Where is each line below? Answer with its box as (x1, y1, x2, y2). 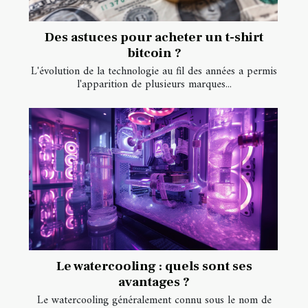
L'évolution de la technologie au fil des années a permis (31, 62, 277, 82)
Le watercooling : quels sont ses (56, 257, 252, 274)
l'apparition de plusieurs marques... (76, 75, 232, 95)
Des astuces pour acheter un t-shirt (45, 29, 263, 46)
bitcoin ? (126, 45, 181, 62)
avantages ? (118, 273, 190, 290)
